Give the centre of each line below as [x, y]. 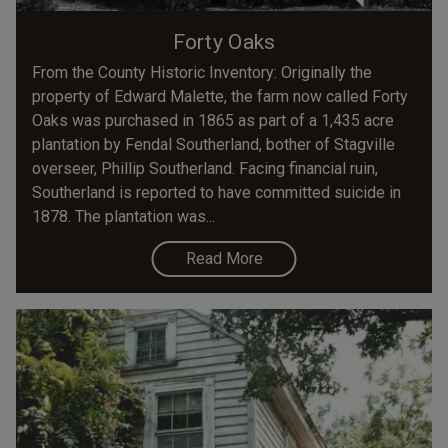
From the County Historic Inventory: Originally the [202, 72]
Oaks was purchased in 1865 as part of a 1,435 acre [213, 120]
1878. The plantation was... [123, 216]
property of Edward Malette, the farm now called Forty [220, 96]
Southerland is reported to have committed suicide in [216, 192]
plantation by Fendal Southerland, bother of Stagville [213, 144]
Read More [224, 258]
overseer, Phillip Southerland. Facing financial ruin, [205, 168]
